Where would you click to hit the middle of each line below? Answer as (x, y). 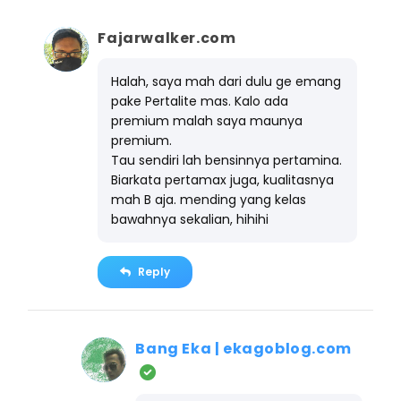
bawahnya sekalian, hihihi (190, 219)
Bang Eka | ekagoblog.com (243, 348)
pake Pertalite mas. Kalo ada (200, 101)
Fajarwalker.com (167, 38)
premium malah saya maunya (207, 120)
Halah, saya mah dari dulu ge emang (226, 81)
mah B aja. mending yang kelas (209, 199)
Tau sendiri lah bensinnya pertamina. (227, 160)
